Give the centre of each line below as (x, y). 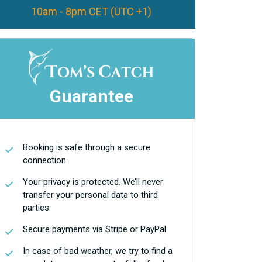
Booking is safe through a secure (87, 147)
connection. (45, 160)
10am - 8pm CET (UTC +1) (91, 11)
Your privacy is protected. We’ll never (93, 182)
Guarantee (91, 96)
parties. (37, 208)
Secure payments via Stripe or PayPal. (95, 229)
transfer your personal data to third (90, 195)
